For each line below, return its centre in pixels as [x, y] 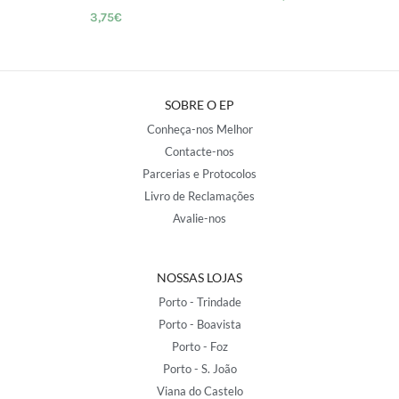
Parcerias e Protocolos [199, 174]
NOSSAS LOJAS [199, 278]
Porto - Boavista [199, 325]
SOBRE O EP [199, 105]
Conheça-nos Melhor [199, 130]
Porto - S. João [199, 369]
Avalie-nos [199, 219]
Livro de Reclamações [199, 196]
